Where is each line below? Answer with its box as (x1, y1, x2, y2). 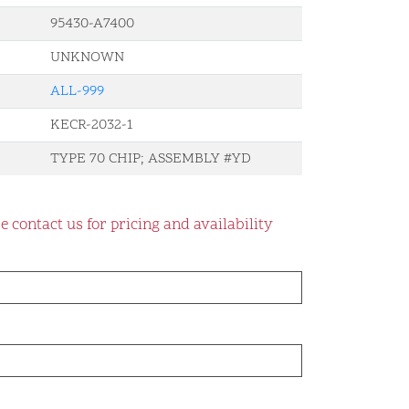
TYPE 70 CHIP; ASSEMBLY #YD (50, 149, 251, 169)
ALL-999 (50, 81, 104, 101)
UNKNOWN (50, 47, 124, 68)
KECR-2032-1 (50, 115, 132, 135)
